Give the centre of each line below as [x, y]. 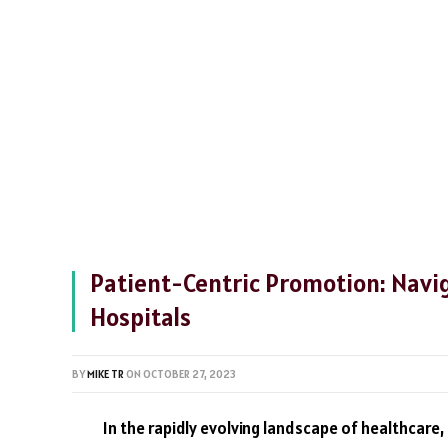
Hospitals [140, 317]
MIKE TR [105, 374]
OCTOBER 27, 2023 [189, 374]
